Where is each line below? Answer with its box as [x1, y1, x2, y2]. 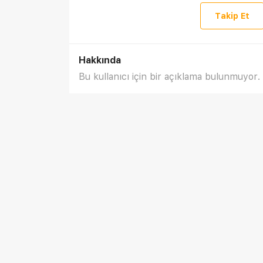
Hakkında [79, 55, 121, 66]
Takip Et [215, 11, 249, 21]
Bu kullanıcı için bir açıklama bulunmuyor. [79, 71, 260, 82]
